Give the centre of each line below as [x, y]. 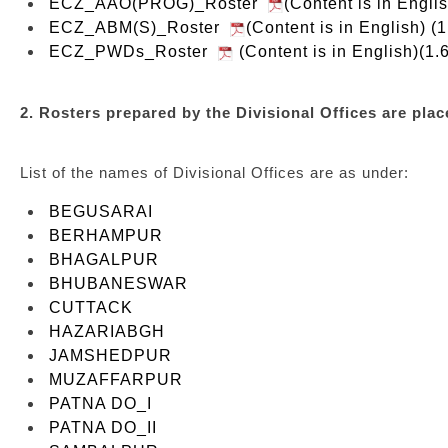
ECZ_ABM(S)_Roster [139, 27]
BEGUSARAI [101, 211]
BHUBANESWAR [118, 283]
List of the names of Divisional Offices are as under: [214, 172]
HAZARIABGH [107, 331]
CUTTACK [91, 307]
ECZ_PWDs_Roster [133, 51]
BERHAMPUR [106, 235]
